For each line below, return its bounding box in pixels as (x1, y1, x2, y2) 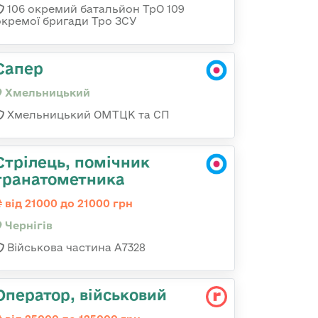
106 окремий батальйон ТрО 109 (4, 3, 185, 15)
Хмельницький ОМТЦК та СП (4, 109, 170, 121)
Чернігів (2, 219, 53, 231)
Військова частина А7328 (4, 241, 146, 253)
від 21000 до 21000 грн (2, 197, 133, 209)
